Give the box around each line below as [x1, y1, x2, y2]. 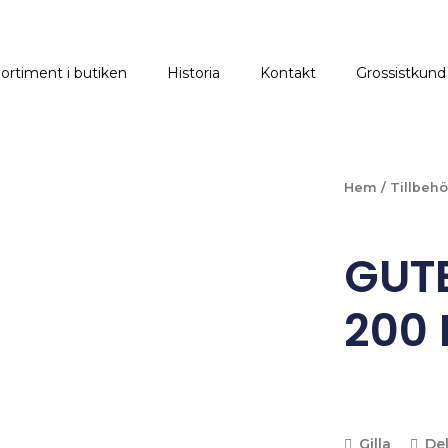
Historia [167, 64, 220, 82]
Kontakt [260, 64, 316, 82]
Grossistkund [356, 64, 446, 82]
